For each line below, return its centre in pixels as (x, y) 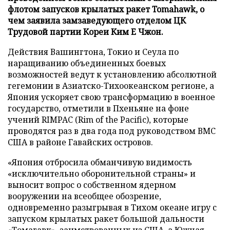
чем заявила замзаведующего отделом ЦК (97, 21)
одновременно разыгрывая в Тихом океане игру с (112, 207)
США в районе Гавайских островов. (80, 142)
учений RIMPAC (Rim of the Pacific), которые (98, 120)
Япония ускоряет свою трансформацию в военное (111, 97)
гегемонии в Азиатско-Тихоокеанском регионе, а (111, 86)
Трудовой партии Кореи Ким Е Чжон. (85, 32)
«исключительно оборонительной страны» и (102, 174)
